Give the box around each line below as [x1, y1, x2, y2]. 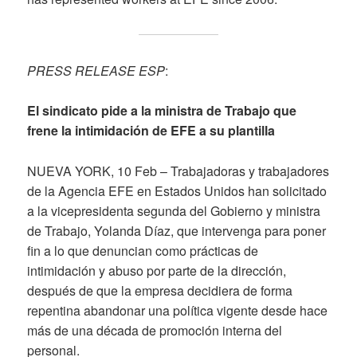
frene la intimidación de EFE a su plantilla [27, 121, 276, 140]
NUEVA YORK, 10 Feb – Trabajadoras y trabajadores [27, 161, 330, 180]
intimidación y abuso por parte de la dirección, [27, 261, 287, 280]
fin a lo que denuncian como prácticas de [27, 241, 259, 260]
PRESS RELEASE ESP [27, 61, 166, 80]
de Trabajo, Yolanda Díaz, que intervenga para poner [27, 221, 327, 240]
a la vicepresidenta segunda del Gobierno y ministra [27, 201, 321, 220]
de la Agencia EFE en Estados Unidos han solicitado [27, 181, 328, 200]
